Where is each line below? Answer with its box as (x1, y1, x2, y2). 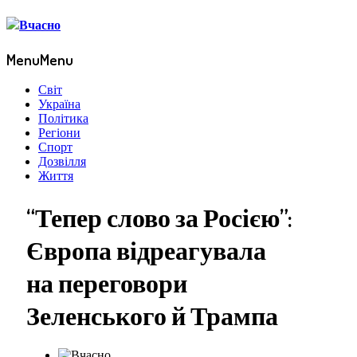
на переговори (26, 265, 187, 299)
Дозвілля (38, 155, 86, 169)
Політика (38, 112, 88, 126)
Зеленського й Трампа (26, 298, 278, 331)
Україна (38, 97, 80, 112)
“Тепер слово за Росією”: (26, 200, 292, 233)
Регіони (38, 126, 80, 140)
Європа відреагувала (26, 233, 266, 266)
